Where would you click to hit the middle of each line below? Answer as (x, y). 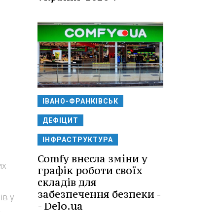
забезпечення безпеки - (99, 194)
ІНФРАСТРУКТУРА (78, 139)
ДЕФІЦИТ (60, 120)
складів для (67, 182)
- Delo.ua (60, 206)
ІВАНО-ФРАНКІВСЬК (80, 101)
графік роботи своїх (90, 170)
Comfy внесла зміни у (92, 158)
